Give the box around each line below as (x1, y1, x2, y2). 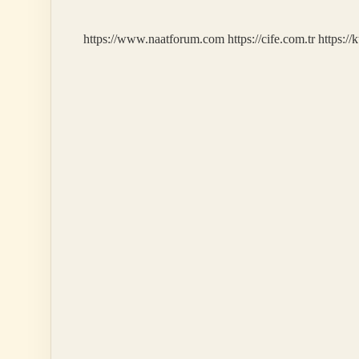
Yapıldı (167, 7, 195, 19)
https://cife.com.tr (228, 32, 315, 46)
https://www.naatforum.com (83, 32, 224, 46)
